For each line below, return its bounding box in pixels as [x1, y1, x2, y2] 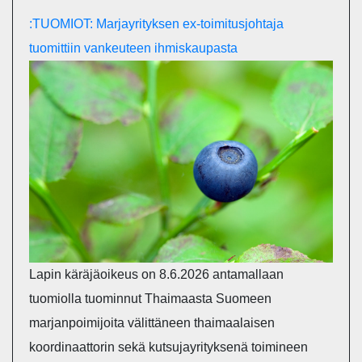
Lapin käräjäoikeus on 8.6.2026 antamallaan [29, 267, 284, 282]
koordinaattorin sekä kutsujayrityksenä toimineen [29, 340, 308, 355]
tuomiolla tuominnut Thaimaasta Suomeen [29, 292, 271, 306]
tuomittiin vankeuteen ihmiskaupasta [29, 40, 238, 55]
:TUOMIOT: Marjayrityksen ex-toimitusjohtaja [29, 16, 284, 31]
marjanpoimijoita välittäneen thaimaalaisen [29, 316, 275, 330]
